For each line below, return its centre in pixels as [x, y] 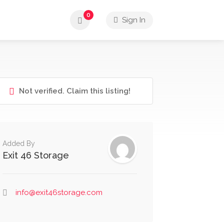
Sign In [133, 20]
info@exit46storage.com [59, 192]
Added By [18, 143]
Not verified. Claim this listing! [73, 91]
